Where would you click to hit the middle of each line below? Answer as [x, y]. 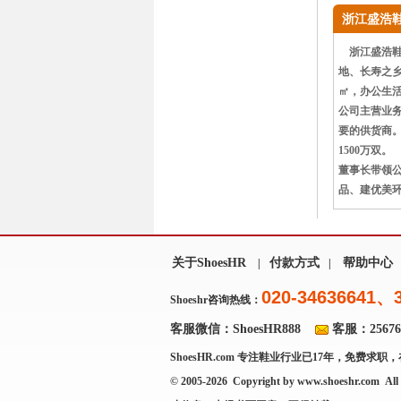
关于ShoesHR [209, 263]
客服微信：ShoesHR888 [235, 329]
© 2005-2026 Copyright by [234, 381]
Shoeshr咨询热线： [216, 300]
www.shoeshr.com [338, 381]
